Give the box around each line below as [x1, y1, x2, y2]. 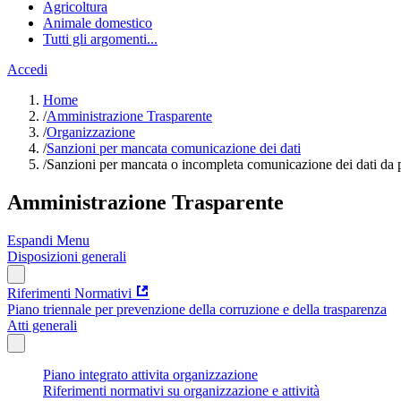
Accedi [7, 62, 47, 77]
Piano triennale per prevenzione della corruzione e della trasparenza [7, 301, 387, 317]
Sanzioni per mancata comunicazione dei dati [47, 141, 301, 156]
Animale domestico [43, 15, 152, 30]
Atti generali [7, 317, 77, 333]
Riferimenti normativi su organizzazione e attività [43, 382, 320, 398]
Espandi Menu [7, 232, 90, 248]
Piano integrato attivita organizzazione [43, 366, 258, 382]
